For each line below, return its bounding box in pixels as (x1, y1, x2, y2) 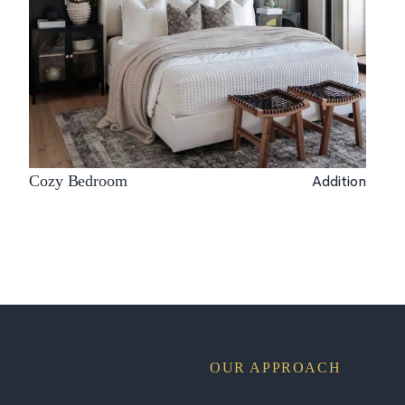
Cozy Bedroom (29, 172, 127, 191)
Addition (312, 171, 367, 191)
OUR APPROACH (210, 359, 342, 375)
